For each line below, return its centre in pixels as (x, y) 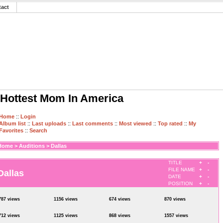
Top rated (170, 123)
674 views (120, 199)
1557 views (176, 216)
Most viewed (135, 123)
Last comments (93, 123)
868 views (120, 216)
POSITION (180, 183)
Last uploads (49, 123)
